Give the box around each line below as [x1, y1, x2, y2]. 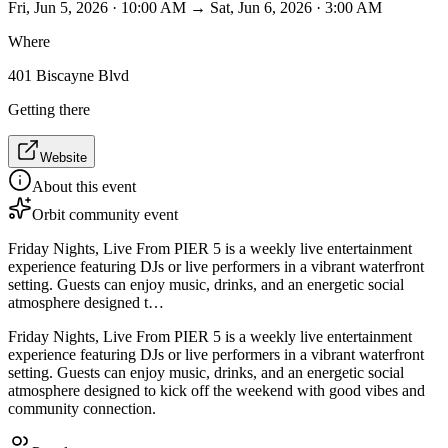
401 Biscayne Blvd [8, 66, 129, 84]
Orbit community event [32, 205, 178, 223]
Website [40, 149, 87, 165]
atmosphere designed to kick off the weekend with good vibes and [8, 381, 425, 399]
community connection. [8, 399, 156, 417]
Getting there [8, 100, 90, 118]
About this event [32, 177, 136, 195]
